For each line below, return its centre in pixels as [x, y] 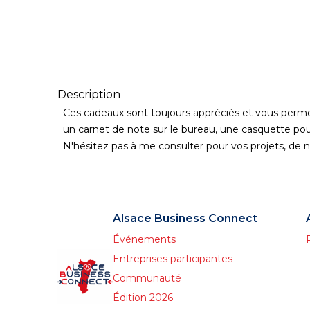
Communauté [147, 278]
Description [89, 94]
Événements [144, 239]
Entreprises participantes [173, 259]
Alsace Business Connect [185, 218]
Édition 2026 [143, 298]
